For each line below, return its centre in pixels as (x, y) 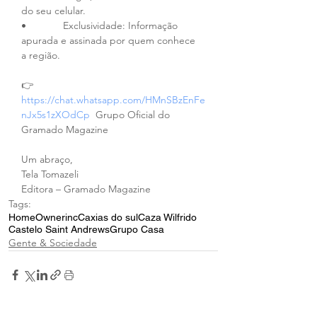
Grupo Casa (137, 230)
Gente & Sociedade (53, 243)
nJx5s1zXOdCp (56, 115)
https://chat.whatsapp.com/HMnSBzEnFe (113, 100)
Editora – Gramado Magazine (86, 189)
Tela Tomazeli (50, 174)
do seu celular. (53, 11)
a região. (41, 56)
